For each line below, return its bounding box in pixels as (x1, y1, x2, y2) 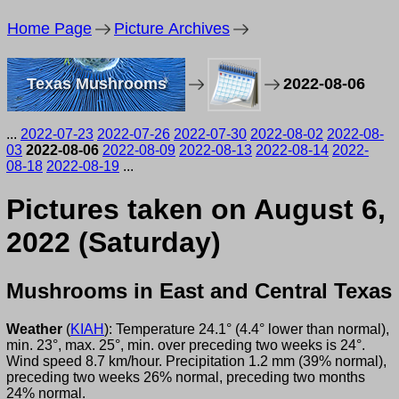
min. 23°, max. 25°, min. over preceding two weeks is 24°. (6, 337, 365, 353)
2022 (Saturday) (6, 226, 221, 259)
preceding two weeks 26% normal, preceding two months (6, 369, 365, 385)
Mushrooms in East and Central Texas (6, 278, 392, 303)
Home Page (7, 20, 92, 37)
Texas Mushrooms (26, 75, 167, 93)
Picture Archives (114, 20, 230, 37)
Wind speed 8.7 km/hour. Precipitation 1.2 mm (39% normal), (6, 353, 387, 369)
